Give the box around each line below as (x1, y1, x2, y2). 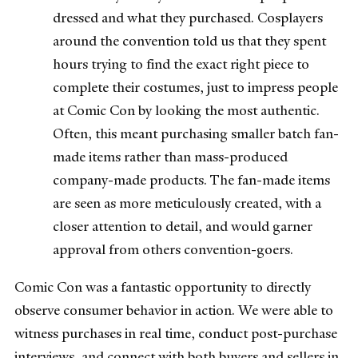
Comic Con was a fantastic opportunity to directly (14, 278, 311, 296)
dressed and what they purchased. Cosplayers (53, 9, 323, 27)
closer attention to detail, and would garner (53, 217, 312, 236)
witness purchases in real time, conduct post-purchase (14, 324, 337, 343)
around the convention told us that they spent (53, 32, 326, 50)
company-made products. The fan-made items (53, 171, 330, 189)
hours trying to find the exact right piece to (53, 55, 309, 74)
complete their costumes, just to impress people (53, 78, 338, 97)
